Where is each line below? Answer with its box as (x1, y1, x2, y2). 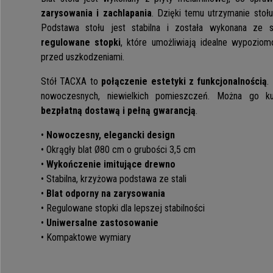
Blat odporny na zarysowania (46, 188, 165, 200)
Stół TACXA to (41, 76, 102, 88)
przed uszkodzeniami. (41, 51, 124, 63)
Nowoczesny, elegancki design (46, 129, 175, 141)
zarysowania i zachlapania (41, 7, 152, 19)
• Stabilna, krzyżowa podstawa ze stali (41, 173, 186, 185)
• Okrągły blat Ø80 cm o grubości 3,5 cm (41, 144, 196, 156)
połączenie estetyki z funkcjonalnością (101, 76, 268, 88)
